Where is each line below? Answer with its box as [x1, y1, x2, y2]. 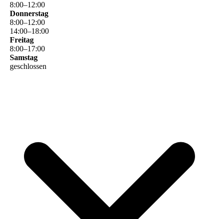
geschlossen [10, 62, 46, 70]
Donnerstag [10, 9, 48, 18]
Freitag [10, 35, 34, 44]
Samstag [10, 53, 38, 62]
